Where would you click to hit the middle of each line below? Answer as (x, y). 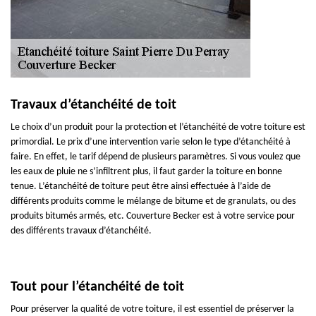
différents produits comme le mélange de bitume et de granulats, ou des (153, 201)
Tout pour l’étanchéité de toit (97, 287)
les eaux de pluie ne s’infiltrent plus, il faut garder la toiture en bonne (146, 172)
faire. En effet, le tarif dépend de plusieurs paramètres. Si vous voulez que (156, 157)
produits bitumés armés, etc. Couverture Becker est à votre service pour (153, 216)
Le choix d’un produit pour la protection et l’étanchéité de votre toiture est (158, 127)
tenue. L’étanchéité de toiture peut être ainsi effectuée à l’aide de (141, 187)
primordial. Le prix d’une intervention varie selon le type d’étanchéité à (151, 142)
